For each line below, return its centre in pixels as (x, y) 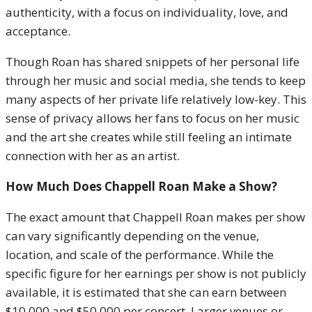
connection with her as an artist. (93, 156)
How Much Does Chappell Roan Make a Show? (141, 186)
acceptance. (38, 31)
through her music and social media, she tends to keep (156, 80)
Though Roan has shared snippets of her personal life (153, 62)
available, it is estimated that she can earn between (146, 292)
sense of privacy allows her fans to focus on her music (153, 118)
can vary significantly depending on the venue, (132, 236)
